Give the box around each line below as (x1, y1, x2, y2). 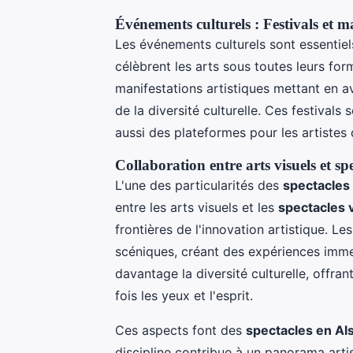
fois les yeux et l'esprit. (115, 287, 253, 303)
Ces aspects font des (115, 321, 246, 338)
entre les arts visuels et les (115, 199, 278, 215)
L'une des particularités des (115, 176, 283, 193)
